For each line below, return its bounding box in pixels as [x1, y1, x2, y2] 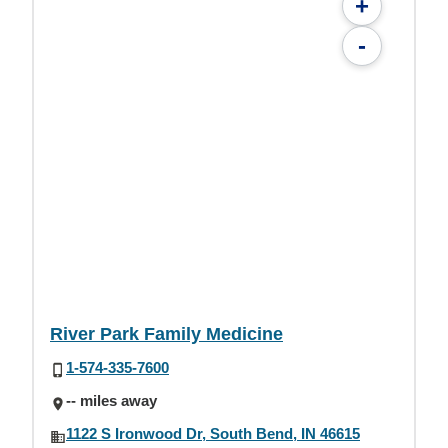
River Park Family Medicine [50, 323, 283, 344]
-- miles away [66, 392, 157, 409]
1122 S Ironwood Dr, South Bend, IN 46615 [66, 425, 360, 443]
